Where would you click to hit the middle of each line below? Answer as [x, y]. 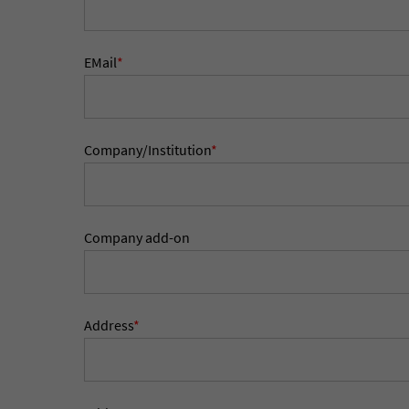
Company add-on [137, 237]
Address [109, 325]
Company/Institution [148, 150]
